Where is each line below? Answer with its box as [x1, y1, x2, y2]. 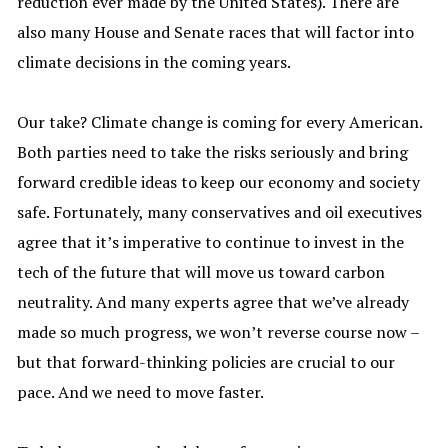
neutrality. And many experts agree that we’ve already [17, 291, 410, 313]
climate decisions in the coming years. [17, 51, 292, 73]
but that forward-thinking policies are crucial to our [17, 351, 396, 373]
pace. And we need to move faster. [17, 381, 265, 403]
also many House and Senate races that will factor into [17, 21, 415, 43]
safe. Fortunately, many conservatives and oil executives [17, 201, 423, 223]
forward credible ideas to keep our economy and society [17, 171, 421, 193]
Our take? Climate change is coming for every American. [17, 111, 423, 133]
